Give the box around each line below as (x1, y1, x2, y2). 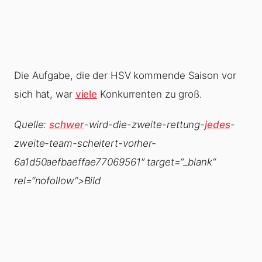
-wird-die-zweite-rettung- (84, 119, 205, 131)
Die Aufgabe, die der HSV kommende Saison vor (14, 70, 236, 82)
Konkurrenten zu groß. (97, 88, 202, 101)
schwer (49, 119, 84, 131)
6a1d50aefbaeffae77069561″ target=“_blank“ (14, 156, 216, 168)
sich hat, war (14, 88, 75, 101)
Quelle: (14, 119, 50, 131)
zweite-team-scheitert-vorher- (14, 137, 157, 150)
